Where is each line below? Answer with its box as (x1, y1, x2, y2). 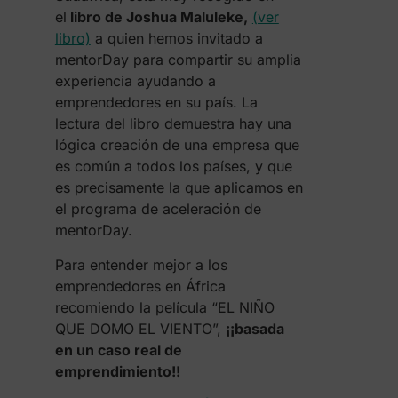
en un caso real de (54, 341, 182, 359)
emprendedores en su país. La (54, 93, 258, 111)
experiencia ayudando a (54, 72, 216, 90)
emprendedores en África (54, 277, 226, 295)
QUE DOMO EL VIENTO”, (54, 320, 226, 338)
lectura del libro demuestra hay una (54, 115, 291, 132)
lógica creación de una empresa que (54, 136, 299, 154)
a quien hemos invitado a (90, 29, 263, 47)
